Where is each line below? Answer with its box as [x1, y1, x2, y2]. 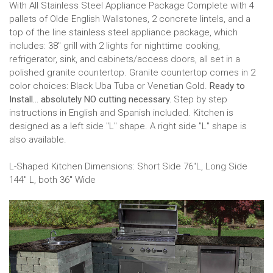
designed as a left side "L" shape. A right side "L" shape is [9, 120, 247, 132]
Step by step [171, 93, 227, 105]
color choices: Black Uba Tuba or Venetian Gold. [9, 80, 210, 91]
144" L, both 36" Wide [9, 174, 96, 185]
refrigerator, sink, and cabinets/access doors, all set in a [9, 53, 240, 65]
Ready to [210, 80, 245, 91]
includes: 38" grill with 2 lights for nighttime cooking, [9, 40, 220, 51]
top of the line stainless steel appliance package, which [9, 26, 238, 38]
